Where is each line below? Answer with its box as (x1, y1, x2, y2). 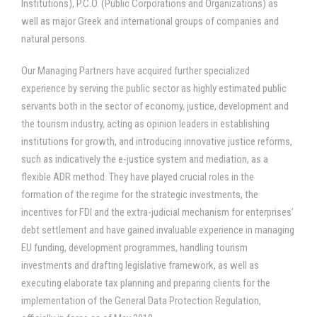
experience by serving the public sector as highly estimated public (21, 82, 287, 95)
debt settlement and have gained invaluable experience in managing (21, 224, 294, 236)
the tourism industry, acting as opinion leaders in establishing (21, 117, 270, 130)
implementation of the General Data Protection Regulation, (21, 294, 261, 307)
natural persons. (21, 33, 87, 45)
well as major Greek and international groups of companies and (21, 15, 279, 28)
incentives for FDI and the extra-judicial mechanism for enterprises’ (21, 206, 294, 219)
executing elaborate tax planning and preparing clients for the (21, 277, 270, 289)
